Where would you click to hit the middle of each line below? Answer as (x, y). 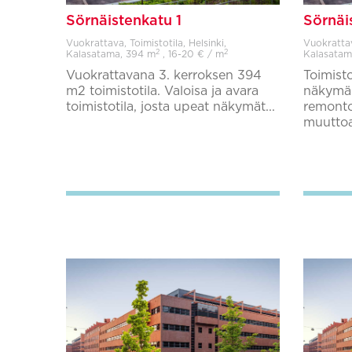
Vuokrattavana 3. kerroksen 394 (164, 75)
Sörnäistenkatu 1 (124, 21)
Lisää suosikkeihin (165, 162)
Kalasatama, (96, 54)
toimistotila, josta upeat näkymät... (170, 107)
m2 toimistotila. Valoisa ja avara (162, 91)
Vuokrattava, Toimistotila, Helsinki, (146, 43)
